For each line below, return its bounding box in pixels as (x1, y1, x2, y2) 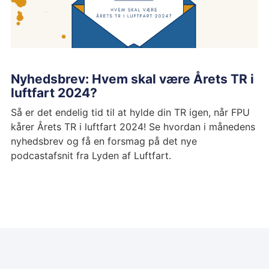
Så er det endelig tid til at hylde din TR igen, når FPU (10, 106, 250, 119)
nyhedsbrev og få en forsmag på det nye (10, 135, 197, 148)
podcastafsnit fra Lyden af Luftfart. (10, 150, 171, 162)
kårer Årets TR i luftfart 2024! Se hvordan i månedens (10, 121, 255, 133)
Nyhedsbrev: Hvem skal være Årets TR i (10, 71, 254, 87)
